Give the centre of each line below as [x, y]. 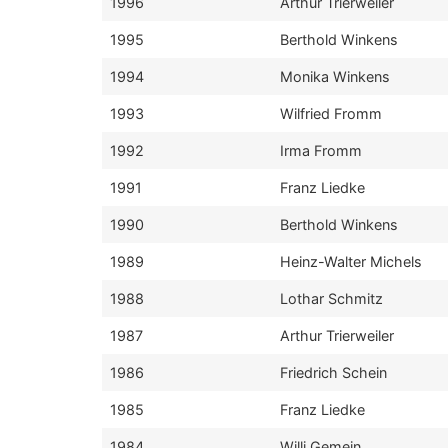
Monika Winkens [335, 76]
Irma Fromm [321, 150]
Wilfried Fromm [331, 113]
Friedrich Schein [333, 372]
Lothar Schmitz [331, 298]
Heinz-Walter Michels [351, 261]
